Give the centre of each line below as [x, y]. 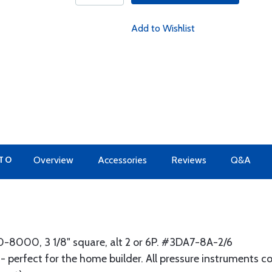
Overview [53, 160]
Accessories [122, 160]
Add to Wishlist [163, 28]
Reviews [189, 160]
